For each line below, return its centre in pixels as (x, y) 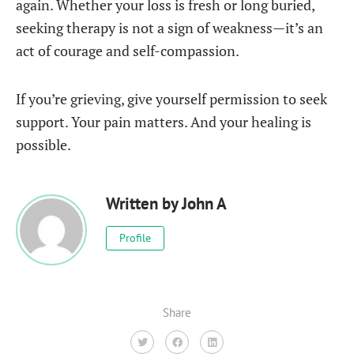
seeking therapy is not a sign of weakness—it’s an (169, 28)
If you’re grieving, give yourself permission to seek (171, 99)
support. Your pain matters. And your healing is (164, 122)
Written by (144, 203)
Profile (135, 237)
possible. (43, 145)
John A (204, 203)
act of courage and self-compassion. (128, 51)
